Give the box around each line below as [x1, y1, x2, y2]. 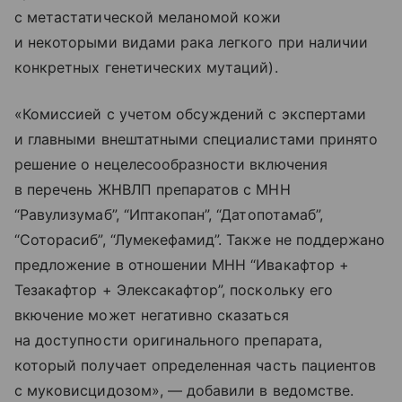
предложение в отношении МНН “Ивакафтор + [14, 255, 349, 274]
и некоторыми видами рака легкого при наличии [14, 32, 369, 51]
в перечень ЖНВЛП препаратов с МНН [14, 179, 291, 198]
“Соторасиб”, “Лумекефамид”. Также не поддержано [14, 230, 386, 249]
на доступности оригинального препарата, [14, 330, 322, 349]
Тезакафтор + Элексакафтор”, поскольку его [14, 280, 333, 299]
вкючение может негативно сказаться [14, 305, 289, 324]
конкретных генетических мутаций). [14, 57, 278, 76]
